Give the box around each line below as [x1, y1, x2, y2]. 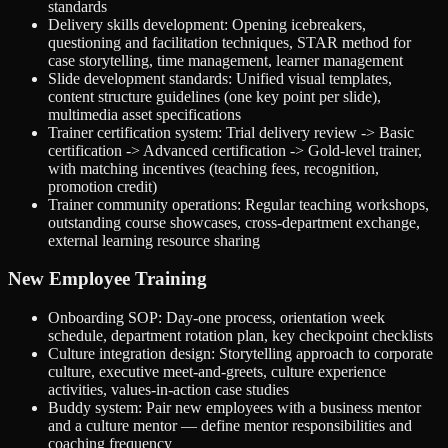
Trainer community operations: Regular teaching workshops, [48, 195, 429, 213]
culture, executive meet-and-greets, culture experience [48, 362, 386, 380]
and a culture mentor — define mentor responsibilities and [48, 416, 412, 434]
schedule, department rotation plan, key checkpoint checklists [48, 326, 433, 344]
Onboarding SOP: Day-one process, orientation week [48, 308, 385, 326]
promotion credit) [48, 177, 157, 195]
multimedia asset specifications [48, 105, 241, 123]
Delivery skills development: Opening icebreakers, [48, 15, 366, 33]
